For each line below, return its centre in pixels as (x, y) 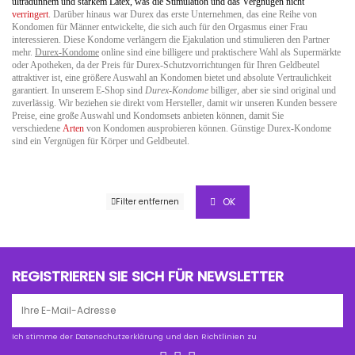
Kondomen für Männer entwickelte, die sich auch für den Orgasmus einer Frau (160, 27)
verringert (30, 14)
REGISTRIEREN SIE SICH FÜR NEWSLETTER (148, 277)
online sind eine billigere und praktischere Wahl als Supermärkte (220, 52)
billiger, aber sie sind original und (272, 90)
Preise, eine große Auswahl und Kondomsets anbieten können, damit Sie (148, 115)
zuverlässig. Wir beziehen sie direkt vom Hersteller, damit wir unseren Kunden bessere (174, 103)
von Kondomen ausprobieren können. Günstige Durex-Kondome (208, 128)
